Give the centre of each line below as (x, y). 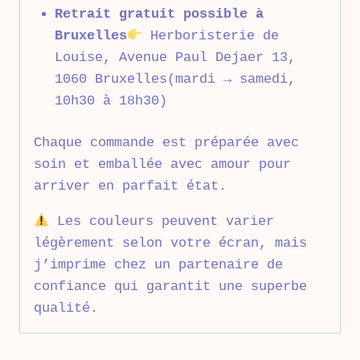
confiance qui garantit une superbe (170, 287)
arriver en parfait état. (130, 186)
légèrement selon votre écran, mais (170, 243)
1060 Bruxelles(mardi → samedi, (175, 79)
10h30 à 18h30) (110, 100)
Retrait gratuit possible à (159, 14)
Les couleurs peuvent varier (162, 222)
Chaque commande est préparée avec (166, 143)
